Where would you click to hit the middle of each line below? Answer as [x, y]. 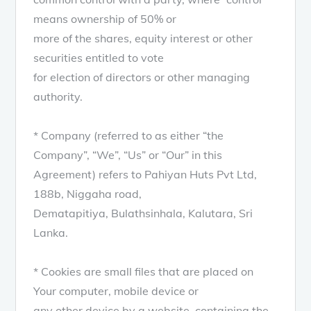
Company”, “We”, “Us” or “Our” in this [128, 154]
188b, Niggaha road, [88, 193]
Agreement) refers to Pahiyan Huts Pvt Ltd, [145, 174]
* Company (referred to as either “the [129, 135]
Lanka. [51, 232]
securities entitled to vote [99, 57]
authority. [58, 96]
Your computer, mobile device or [116, 291]
